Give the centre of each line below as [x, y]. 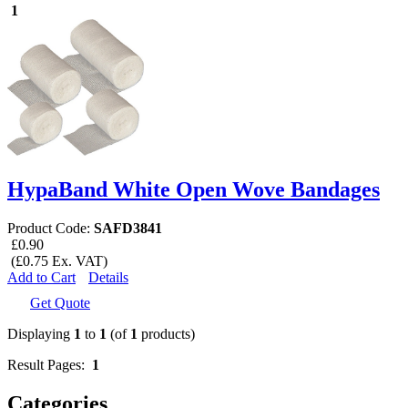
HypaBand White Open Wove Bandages [194, 189]
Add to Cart [41, 277]
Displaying [41, 333]
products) [166, 333]
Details [108, 277]
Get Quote [60, 302]
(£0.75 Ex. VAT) [57, 260]
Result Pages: [50, 364]
